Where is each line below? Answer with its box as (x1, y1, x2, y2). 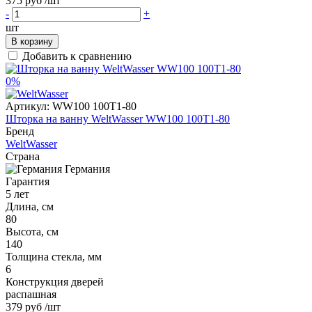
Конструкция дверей (6, 275, 104, 288)
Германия (65, 162, 110, 175)
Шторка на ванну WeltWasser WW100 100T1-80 (6, 112, 230, 125)
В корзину (11, 36, 53, 47)
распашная (6, 288, 56, 300)
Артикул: (6, 100, 49, 112)
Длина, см (6, 200, 54, 212)
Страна (6, 150, 40, 162)
